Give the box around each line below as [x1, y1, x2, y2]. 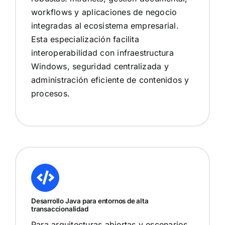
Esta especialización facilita [31, 34, 139, 45]
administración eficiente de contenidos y [31, 75, 189, 85]
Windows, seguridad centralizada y [31, 61, 169, 72]
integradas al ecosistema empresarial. [31, 21, 179, 31]
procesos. [31, 88, 70, 99]
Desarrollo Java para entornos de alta [31, 197, 149, 205]
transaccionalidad [31, 205, 88, 213]
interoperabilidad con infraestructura [31, 48, 174, 58]
